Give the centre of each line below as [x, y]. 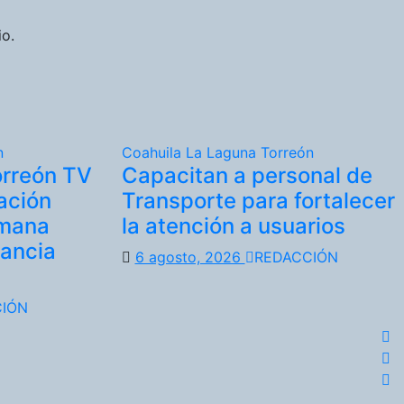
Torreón [287, 152]
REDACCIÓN [296, 257]
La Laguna [223, 152]
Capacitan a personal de [247, 175]
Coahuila [153, 152]
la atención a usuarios [233, 225]
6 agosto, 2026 [190, 257]
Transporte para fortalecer [258, 200]
